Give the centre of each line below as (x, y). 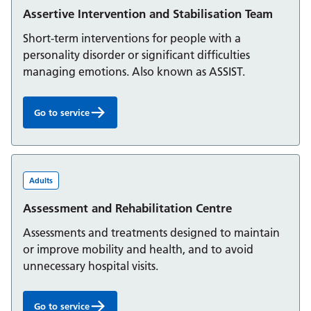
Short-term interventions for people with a (132, 39)
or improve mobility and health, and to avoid (138, 249)
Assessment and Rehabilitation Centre (127, 208)
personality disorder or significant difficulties (136, 55)
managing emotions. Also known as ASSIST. (134, 72)
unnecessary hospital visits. (91, 266)
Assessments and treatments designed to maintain (151, 232)
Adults (41, 180)
